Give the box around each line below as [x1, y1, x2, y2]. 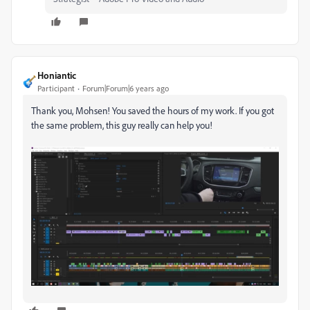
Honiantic [37, 69, 76, 81]
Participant [37, 82, 75, 93]
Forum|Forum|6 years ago [82, 82, 169, 93]
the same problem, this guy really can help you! [31, 118, 212, 131]
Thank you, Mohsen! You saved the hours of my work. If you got [31, 104, 274, 116]
